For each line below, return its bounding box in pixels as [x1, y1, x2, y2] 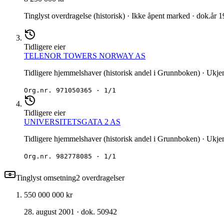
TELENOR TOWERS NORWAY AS [24, 51, 145, 60]
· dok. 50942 [74, 207, 117, 216]
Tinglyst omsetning [16, 173, 76, 182]
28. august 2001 [24, 207, 74, 216]
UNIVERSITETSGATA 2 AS [24, 117, 120, 126]
